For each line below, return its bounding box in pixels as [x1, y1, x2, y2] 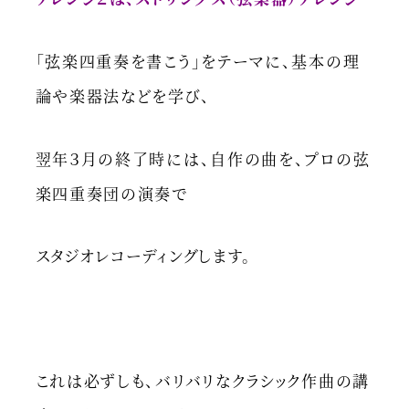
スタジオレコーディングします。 [35, 244, 253, 267]
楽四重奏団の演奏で [35, 181, 188, 204]
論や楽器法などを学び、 [35, 83, 211, 107]
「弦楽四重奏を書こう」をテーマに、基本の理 [35, 48, 361, 72]
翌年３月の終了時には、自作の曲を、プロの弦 [35, 146, 371, 170]
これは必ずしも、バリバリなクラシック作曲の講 [35, 369, 370, 393]
